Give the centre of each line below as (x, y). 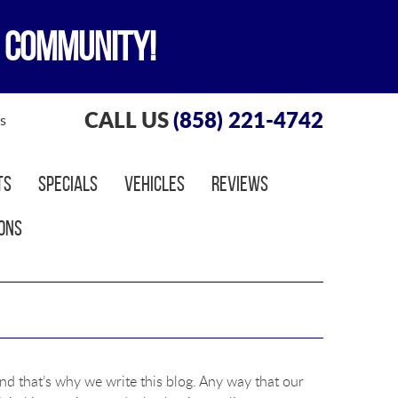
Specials (68, 184)
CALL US (126, 119)
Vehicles (154, 184)
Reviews (239, 184)
